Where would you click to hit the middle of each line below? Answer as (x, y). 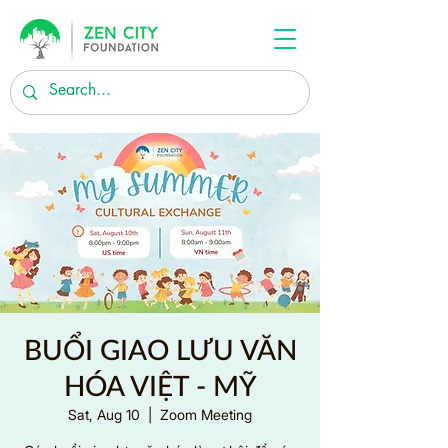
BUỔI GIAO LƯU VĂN (160, 351)
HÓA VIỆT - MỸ (160, 387)
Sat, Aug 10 (104, 414)
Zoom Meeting (206, 414)
